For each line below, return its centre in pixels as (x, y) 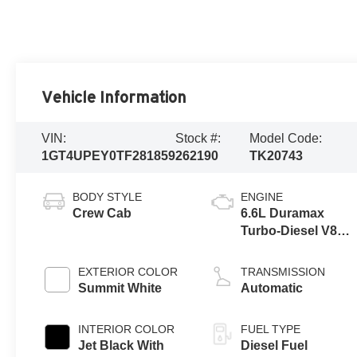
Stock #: (198, 139)
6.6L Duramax (283, 214)
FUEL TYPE (271, 330)
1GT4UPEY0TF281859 (109, 156)
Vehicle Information (114, 98)
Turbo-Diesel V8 (289, 231)
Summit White (120, 288)
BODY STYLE (108, 197)
